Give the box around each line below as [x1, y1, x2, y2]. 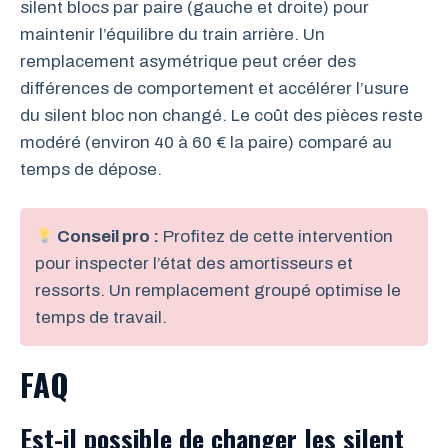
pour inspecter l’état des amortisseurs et [35, 254, 353, 273]
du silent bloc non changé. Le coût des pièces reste [20, 105, 423, 125]
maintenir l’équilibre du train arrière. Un [20, 24, 325, 44]
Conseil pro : [54, 227, 160, 246]
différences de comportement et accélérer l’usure [20, 78, 409, 98]
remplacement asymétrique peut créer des [20, 51, 356, 71]
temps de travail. [35, 308, 167, 327]
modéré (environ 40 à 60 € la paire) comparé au [20, 132, 392, 152]
